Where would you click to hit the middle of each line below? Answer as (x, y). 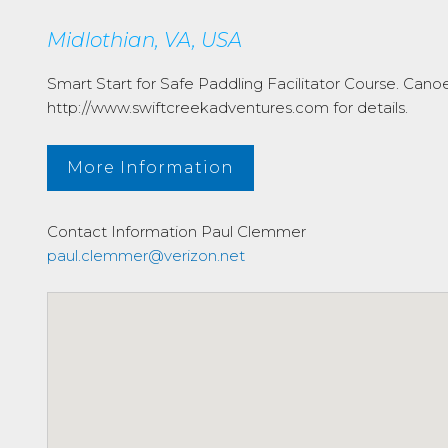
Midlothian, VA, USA (144, 40)
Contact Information (122, 231)
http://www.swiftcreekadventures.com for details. (227, 107)
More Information (150, 167)
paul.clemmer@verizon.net (146, 255)
